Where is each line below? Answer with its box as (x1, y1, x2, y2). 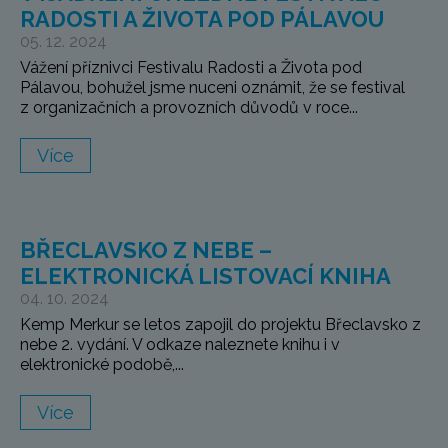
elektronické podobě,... (20, 355, 184, 375)
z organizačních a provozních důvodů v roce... (20, 98, 358, 118)
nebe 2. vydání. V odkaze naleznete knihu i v (20, 335, 340, 355)
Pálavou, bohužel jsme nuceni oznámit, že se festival (20, 78, 405, 98)
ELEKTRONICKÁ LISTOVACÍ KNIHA (20, 263, 391, 290)
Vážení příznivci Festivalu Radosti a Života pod (20, 58, 362, 78)
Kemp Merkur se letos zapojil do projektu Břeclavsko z (20, 315, 421, 335)
